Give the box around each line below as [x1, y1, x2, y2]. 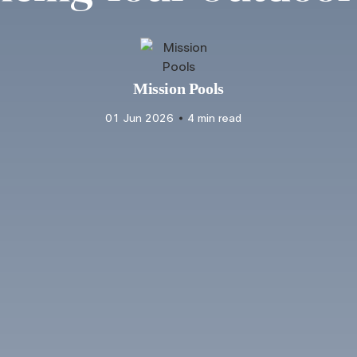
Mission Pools [133, 79, 224, 97]
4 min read [187, 112, 241, 124]
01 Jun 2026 [105, 112, 174, 124]
